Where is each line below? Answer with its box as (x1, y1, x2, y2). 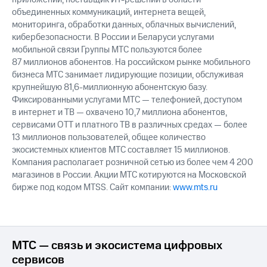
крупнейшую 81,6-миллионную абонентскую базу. (12, 81, 207, 94)
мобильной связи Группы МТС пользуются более (12, 44, 202, 57)
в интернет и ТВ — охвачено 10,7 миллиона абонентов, (12, 106, 227, 119)
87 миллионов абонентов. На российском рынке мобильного (12, 56, 250, 69)
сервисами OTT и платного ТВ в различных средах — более (12, 119, 247, 132)
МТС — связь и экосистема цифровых (12, 237, 222, 254)
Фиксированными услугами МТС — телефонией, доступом (12, 94, 242, 107)
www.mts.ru (173, 181, 218, 194)
